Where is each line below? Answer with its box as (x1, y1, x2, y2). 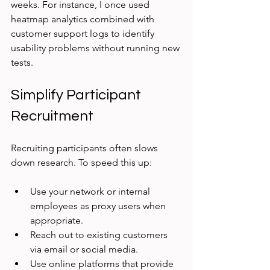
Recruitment (11, 108, 93, 124)
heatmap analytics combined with (11, 13, 157, 25)
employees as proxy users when (30, 200, 168, 212)
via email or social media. (30, 243, 138, 256)
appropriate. (30, 215, 83, 227)
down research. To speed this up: (11, 157, 152, 169)
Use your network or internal (30, 186, 152, 198)
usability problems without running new (11, 42, 182, 54)
